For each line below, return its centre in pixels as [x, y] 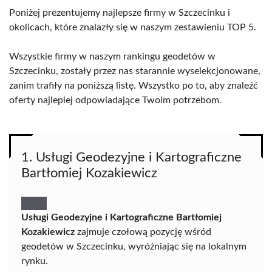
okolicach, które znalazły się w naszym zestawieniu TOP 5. [133, 27]
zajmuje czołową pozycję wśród [143, 232]
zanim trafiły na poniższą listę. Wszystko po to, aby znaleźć [134, 86]
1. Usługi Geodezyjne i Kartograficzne [131, 157]
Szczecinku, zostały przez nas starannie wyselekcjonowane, [135, 71]
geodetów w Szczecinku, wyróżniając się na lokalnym [134, 246]
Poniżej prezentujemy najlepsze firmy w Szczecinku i [120, 13]
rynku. [35, 261]
